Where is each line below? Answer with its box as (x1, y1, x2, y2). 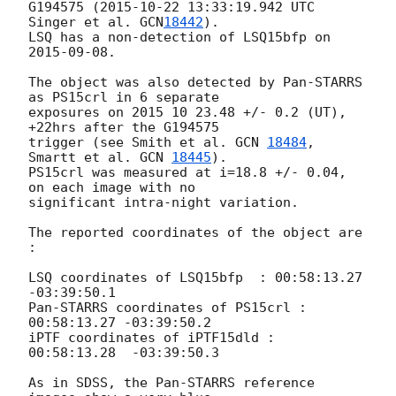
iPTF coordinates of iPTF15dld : (28, 329, 275, 346)
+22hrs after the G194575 (28, 118, 227, 135)
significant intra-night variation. (28, 194, 307, 210)
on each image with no (28, 179, 203, 195)
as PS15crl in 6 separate (28, 88, 227, 105)
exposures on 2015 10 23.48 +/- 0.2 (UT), (28, 103, 346, 120)
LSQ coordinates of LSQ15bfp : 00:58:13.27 (28, 269, 362, 286)
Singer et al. (28, 13, 140, 30)
